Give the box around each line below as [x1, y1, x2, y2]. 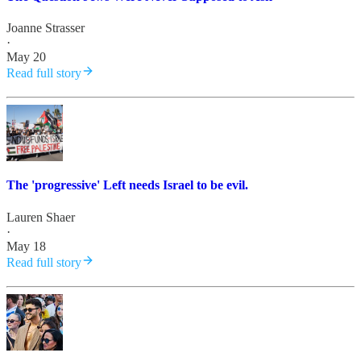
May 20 [6, 50, 46, 64]
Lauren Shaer [6, 210, 75, 224]
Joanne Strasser [6, 21, 85, 35]
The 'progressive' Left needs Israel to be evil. [6, 178, 248, 193]
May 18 [6, 239, 46, 253]
